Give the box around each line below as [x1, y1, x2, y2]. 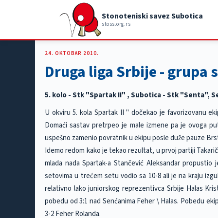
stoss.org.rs [102, 20, 131, 28]
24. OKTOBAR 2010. [45, 50, 99, 57]
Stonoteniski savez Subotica [102, 11, 203, 21]
